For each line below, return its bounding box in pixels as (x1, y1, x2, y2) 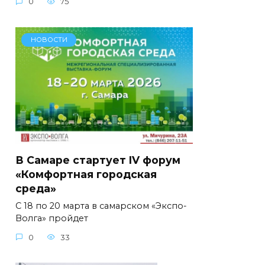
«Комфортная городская (15, 167, 157, 180)
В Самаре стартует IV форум (15, 153, 180, 166)
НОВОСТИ (30, 35, 67, 44)
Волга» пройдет (15, 213, 88, 224)
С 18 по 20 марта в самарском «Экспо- (15, 201, 187, 211)
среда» (15, 182, 56, 195)
